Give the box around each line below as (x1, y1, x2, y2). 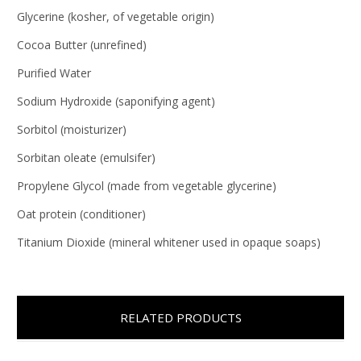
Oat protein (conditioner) (17, 205, 146, 222)
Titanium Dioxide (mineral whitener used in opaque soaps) (17, 234, 321, 250)
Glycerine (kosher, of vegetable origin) (17, 8, 214, 24)
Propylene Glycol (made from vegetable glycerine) (17, 177, 276, 193)
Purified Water (17, 64, 91, 81)
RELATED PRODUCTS (119, 309, 242, 326)
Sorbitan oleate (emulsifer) (17, 149, 156, 165)
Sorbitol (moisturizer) (17, 121, 127, 137)
